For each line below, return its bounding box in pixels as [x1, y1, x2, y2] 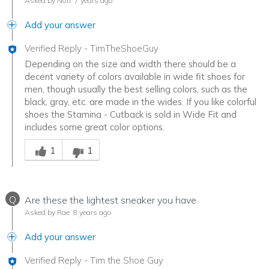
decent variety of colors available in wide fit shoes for [25, 70, 245, 82]
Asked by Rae [25, 207, 70, 217]
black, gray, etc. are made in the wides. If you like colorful [25, 95, 256, 107]
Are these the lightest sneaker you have [25, 193, 196, 206]
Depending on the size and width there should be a [25, 58, 236, 70]
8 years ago [71, 207, 112, 217]
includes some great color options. [25, 121, 165, 133]
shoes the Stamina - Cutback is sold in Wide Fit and [25, 108, 237, 120]
